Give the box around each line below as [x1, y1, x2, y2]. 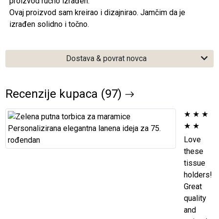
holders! [183, 170, 212, 179]
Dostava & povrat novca [66, 53, 147, 63]
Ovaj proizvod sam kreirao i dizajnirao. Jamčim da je [9, 7, 186, 17]
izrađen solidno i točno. [9, 19, 89, 29]
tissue [183, 158, 205, 168]
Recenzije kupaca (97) [5, 87, 125, 101]
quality [183, 193, 206, 203]
